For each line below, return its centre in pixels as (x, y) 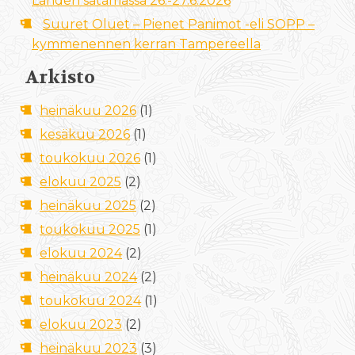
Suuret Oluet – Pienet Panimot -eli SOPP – (179, 24)
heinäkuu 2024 (88, 277)
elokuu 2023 (81, 324)
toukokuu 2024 (90, 300)
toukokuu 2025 (90, 229)
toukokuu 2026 (90, 158)
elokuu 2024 (81, 253)
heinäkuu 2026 (88, 110)
